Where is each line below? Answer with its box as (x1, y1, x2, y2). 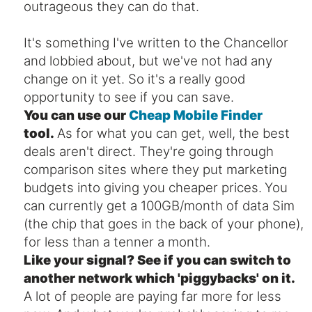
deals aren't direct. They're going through (24, 143, 274, 159)
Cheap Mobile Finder (129, 107, 263, 123)
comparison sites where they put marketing (24, 161, 287, 178)
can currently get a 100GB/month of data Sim (24, 197, 295, 214)
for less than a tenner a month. (24, 233, 210, 250)
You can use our (24, 107, 129, 123)
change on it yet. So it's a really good (24, 70, 245, 87)
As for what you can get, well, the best (57, 125, 290, 141)
